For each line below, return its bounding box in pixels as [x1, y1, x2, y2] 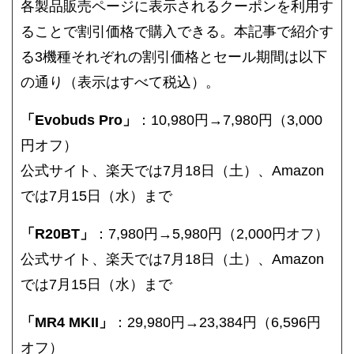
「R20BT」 [21, 225, 94, 242]
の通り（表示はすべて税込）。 [21, 73, 220, 90]
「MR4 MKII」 [21, 314, 113, 330]
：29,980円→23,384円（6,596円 [113, 314, 321, 330]
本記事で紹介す [234, 23, 333, 40]
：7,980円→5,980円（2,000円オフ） [94, 225, 329, 242]
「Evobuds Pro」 [21, 111, 137, 128]
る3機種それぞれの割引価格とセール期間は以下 [21, 48, 327, 65]
